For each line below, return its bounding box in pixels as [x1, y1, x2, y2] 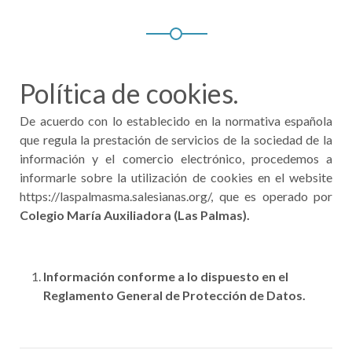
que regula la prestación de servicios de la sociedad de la [20, 132, 332, 147]
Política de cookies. [20, 77, 238, 109]
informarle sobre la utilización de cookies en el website [20, 170, 332, 185]
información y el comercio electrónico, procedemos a [20, 151, 332, 166]
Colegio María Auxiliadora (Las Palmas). [20, 207, 250, 222]
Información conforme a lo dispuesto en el [43, 269, 288, 284]
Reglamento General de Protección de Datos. [43, 288, 306, 302]
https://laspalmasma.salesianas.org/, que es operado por [20, 189, 332, 203]
